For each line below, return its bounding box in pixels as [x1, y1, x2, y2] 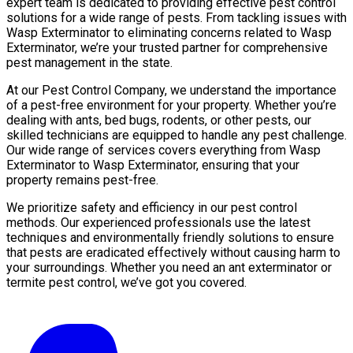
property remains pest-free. [6, 172, 158, 188]
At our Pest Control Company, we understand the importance [6, 82, 336, 98]
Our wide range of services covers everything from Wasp [6, 142, 321, 158]
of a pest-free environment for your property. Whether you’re [6, 97, 336, 113]
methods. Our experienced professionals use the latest [6, 214, 310, 230]
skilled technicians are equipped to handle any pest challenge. [6, 127, 347, 143]
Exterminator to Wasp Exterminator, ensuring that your [6, 157, 299, 173]
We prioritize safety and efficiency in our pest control [6, 199, 297, 215]
